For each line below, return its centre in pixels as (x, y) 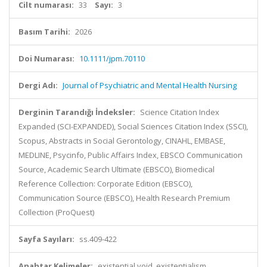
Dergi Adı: (38, 85)
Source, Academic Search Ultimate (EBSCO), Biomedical (117, 169)
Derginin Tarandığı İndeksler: (77, 112)
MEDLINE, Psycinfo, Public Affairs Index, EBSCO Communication (131, 155)
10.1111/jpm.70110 (112, 58)
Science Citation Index (180, 112)
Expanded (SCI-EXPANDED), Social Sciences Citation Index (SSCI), (133, 126)
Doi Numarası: (46, 58)
